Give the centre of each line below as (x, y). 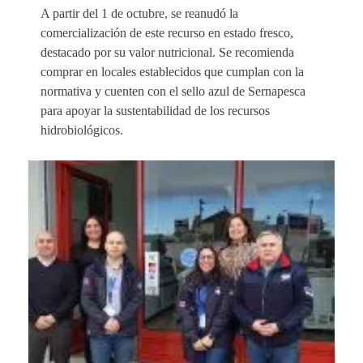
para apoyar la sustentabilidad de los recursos (155, 110)
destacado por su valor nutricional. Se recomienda (167, 52)
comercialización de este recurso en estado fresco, (167, 32)
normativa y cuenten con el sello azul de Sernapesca (173, 91)
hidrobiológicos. (82, 130)
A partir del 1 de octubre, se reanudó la (139, 13)
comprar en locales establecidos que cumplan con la (172, 71)
